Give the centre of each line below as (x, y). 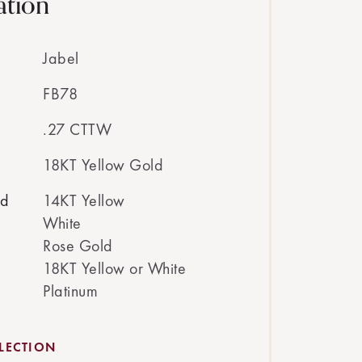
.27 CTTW (77, 129)
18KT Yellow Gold (103, 165)
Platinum (70, 291)
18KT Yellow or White (114, 268)
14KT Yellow (84, 200)
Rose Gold (78, 246)
